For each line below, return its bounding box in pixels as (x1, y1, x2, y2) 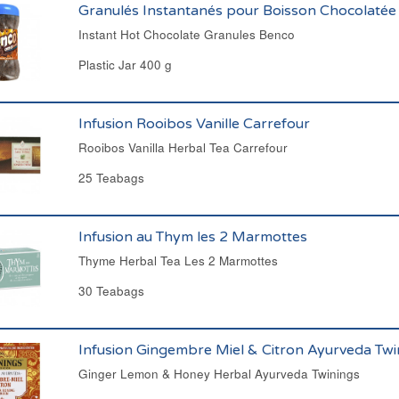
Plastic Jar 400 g (77, 56, 172, 73)
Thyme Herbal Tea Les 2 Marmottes (77, 252, 278, 269)
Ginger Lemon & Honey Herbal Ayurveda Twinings (77, 365, 360, 382)
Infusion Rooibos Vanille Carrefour (77, 115, 310, 133)
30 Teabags (77, 282, 144, 299)
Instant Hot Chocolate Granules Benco (77, 26, 295, 43)
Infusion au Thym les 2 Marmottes (77, 228, 307, 246)
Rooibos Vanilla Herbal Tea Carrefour (77, 139, 288, 156)
